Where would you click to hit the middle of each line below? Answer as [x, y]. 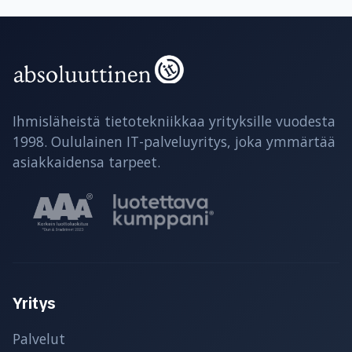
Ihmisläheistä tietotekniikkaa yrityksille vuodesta [174, 121]
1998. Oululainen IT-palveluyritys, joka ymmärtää [174, 142]
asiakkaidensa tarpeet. [86, 162]
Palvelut [39, 338]
